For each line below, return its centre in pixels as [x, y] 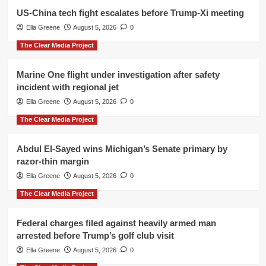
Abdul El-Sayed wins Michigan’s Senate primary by [122, 148]
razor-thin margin [53, 161]
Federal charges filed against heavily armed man [116, 223]
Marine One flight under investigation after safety [118, 74]
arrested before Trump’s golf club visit [95, 235]
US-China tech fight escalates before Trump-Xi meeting [130, 12]
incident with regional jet [67, 87]
